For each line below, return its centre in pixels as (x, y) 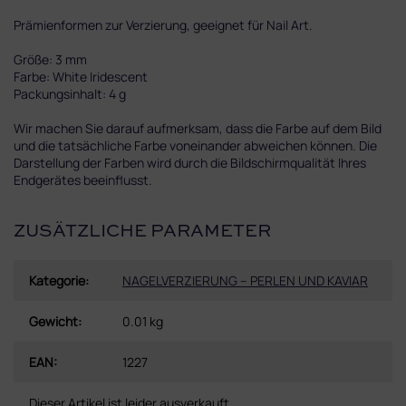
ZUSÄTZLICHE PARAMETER (142, 232)
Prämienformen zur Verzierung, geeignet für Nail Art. (163, 24)
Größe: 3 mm (50, 59)
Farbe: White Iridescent (81, 76)
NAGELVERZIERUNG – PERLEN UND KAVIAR (245, 280)
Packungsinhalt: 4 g (70, 93)
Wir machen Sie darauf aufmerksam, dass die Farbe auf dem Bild (198, 128)
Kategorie (57, 280)
